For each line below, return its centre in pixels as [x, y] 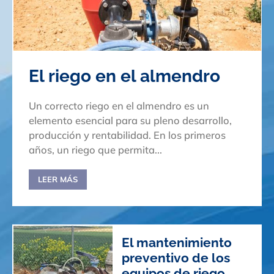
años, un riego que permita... [95, 149]
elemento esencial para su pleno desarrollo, [130, 120]
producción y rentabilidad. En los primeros [91, 135]
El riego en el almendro [124, 76]
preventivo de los [176, 257]
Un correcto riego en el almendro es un [119, 105]
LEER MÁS [58, 179]
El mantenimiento [176, 242]
